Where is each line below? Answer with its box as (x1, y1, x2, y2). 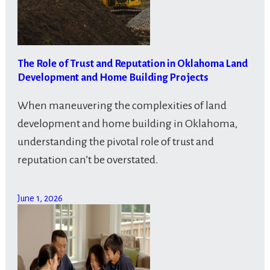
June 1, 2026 (17, 193, 63, 204)
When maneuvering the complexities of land (17, 99, 227, 112)
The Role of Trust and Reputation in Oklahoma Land (17, 58, 248, 70)
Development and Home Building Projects (17, 72, 209, 84)
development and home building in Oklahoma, (17, 118, 237, 130)
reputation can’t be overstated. (17, 154, 159, 166)
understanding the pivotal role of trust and (17, 136, 214, 148)
